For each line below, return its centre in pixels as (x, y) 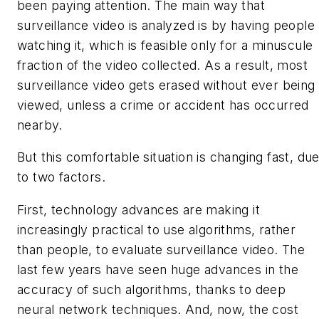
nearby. (40, 125)
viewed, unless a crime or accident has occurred (163, 105)
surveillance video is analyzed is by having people (166, 25)
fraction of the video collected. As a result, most (162, 65)
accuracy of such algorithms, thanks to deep (152, 289)
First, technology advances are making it (138, 209)
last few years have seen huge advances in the (158, 269)
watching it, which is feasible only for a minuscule (165, 45)
